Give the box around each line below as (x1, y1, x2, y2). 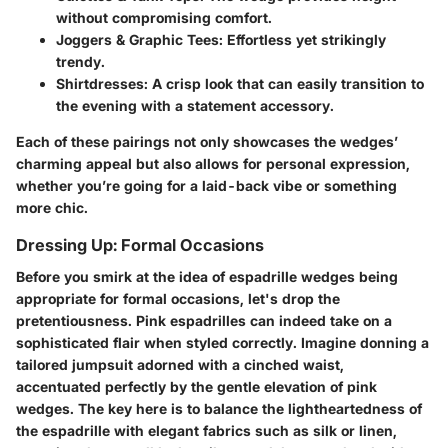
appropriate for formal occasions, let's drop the (16, 290, 340, 307)
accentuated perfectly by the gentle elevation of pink (16, 378, 377, 395)
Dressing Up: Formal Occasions (16, 234, 264, 255)
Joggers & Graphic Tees (56, 30, 219, 48)
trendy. (56, 52, 105, 70)
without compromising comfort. (56, 8, 272, 26)
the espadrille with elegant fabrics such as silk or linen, (16, 422, 397, 439)
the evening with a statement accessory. (56, 96, 334, 114)
